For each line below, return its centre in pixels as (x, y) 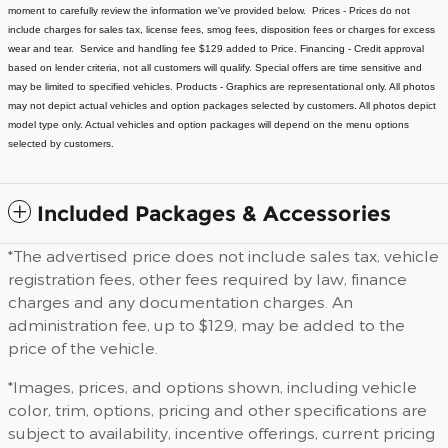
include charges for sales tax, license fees (104, 30)
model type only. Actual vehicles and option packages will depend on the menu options (208, 125)
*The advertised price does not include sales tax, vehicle (223, 256)
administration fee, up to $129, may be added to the (206, 325)
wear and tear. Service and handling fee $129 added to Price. (154, 49)
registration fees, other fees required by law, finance (207, 279)
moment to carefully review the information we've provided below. (160, 11)
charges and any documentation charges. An (180, 302)
